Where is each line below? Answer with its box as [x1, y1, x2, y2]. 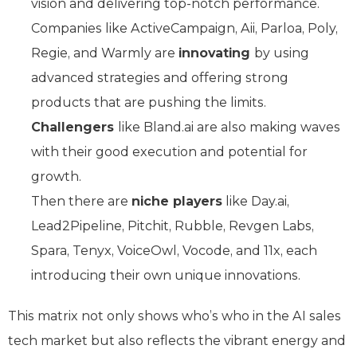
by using [254, 45, 309, 61]
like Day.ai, [222, 193, 289, 209]
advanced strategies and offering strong [31, 69, 288, 85]
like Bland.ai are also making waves [118, 119, 340, 135]
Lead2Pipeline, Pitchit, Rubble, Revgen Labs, [31, 218, 314, 233]
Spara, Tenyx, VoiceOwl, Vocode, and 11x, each [31, 242, 317, 258]
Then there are [31, 193, 131, 209]
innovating [178, 45, 254, 61]
